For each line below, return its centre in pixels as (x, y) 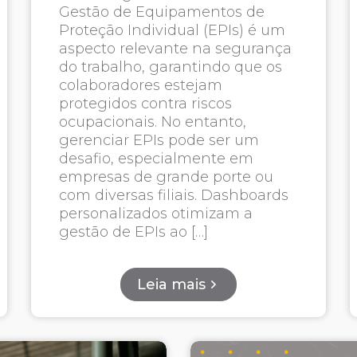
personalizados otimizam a (156, 214)
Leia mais (171, 284)
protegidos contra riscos (146, 104)
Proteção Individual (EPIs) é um (173, 30)
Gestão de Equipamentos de (162, 12)
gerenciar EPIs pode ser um (159, 140)
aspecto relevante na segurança (176, 49)
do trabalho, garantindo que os (171, 67)
